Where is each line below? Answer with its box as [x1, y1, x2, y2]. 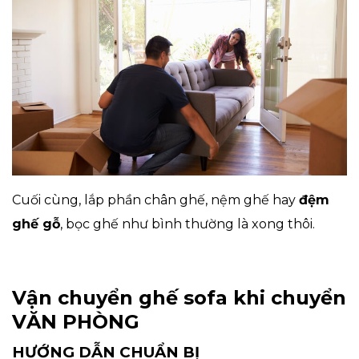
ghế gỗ [12, 216, 60, 232]
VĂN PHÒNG [12, 309, 139, 333]
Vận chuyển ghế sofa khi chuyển [12, 285, 346, 309]
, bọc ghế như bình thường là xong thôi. [60, 216, 315, 232]
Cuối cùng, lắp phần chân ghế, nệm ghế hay [12, 192, 299, 208]
